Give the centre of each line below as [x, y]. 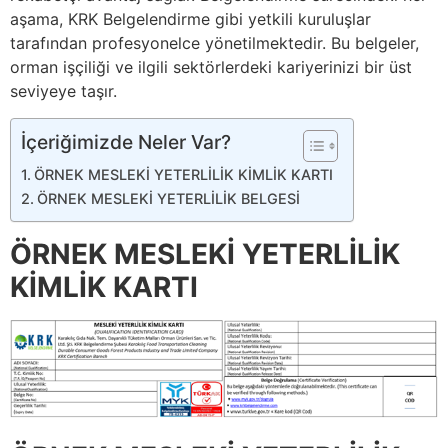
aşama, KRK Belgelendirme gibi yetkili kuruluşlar [190, 19]
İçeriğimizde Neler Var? [126, 141]
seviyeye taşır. [63, 91]
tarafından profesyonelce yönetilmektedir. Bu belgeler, [214, 43]
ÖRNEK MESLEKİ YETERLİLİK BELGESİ [168, 198]
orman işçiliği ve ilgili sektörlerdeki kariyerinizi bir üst [211, 67]
